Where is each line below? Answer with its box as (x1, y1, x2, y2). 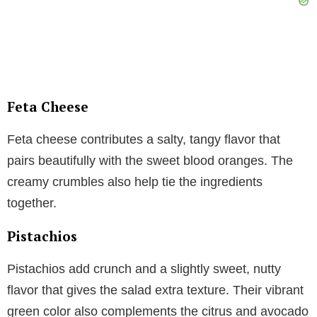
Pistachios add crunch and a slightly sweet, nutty (7, 262, 281, 277)
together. (7, 196, 57, 211)
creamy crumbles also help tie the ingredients (7, 175, 263, 190)
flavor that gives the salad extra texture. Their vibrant (7, 283, 304, 298)
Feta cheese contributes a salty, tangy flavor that (7, 132, 280, 147)
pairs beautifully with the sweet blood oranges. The (7, 154, 293, 168)
